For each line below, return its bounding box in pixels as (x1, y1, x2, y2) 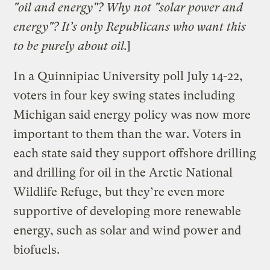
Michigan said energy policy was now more (13, 107, 251, 122)
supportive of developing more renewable (13, 204, 242, 218)
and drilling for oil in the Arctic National (13, 165, 233, 180)
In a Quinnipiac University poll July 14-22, (13, 69, 243, 83)
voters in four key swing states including (13, 88, 236, 102)
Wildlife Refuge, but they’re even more (13, 184, 225, 199)
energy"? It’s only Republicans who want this (13, 19, 246, 34)
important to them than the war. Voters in (13, 127, 242, 141)
